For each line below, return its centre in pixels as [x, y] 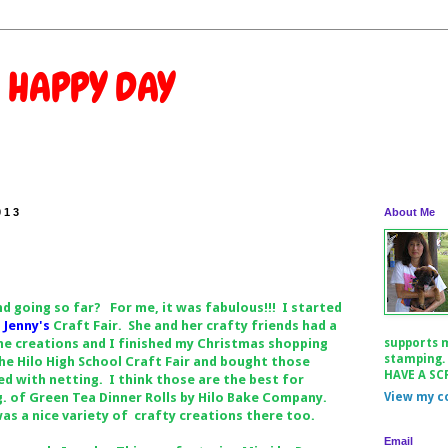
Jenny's [26, 325]
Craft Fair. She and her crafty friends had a [193, 325]
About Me [409, 212]
